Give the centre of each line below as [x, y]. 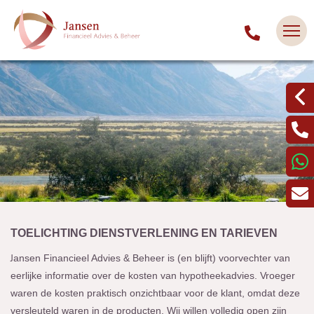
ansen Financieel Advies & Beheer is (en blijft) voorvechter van [152, 258]
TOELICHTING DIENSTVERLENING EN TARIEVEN [144, 233]
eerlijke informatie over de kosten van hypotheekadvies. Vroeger [153, 275]
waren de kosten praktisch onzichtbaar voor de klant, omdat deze [155, 293]
